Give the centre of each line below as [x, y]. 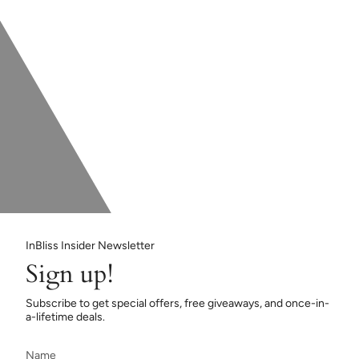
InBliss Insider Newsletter [90, 246]
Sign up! [69, 274]
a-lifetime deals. [65, 317]
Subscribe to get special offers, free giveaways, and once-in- [177, 304]
